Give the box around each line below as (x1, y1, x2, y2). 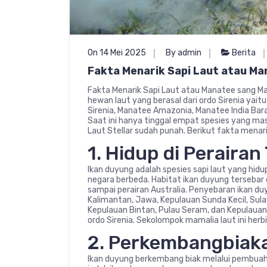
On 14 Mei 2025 (88, 47, 146, 58)
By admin (166, 47, 201, 58)
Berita (232, 47, 256, 58)
